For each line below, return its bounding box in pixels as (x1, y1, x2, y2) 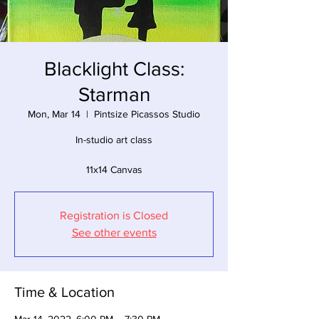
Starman (78, 83, 150, 105)
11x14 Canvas (85, 164, 142, 175)
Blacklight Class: (43, 58, 184, 80)
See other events (71, 226, 157, 239)
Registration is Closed (60, 209, 168, 221)
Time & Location (14, 284, 115, 300)
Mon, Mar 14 (28, 108, 80, 120)
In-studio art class (75, 134, 152, 145)
